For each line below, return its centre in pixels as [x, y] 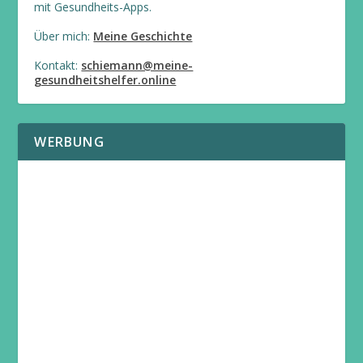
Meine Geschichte [143, 36]
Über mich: [64, 36]
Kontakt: [58, 65]
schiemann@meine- [137, 65]
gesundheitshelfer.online [105, 79]
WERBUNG [69, 141]
